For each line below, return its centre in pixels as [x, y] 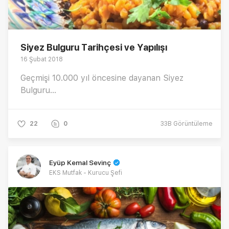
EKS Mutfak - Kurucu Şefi [86, 173]
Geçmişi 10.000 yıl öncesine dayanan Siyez [102, 78]
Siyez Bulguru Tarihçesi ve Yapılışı [94, 47]
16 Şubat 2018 [42, 59]
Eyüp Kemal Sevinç [80, 162]
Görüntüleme [192, 123]
